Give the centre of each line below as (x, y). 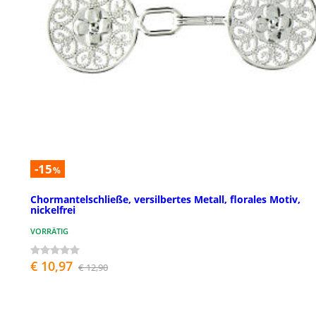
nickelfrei (53, 210)
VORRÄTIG (49, 231)
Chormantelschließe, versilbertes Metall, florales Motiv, (165, 200)
